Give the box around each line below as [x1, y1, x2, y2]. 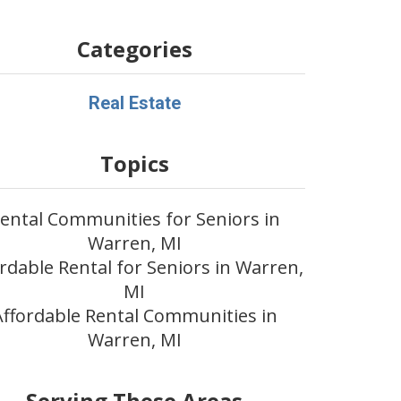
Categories [76, 34, 192, 64]
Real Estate [88, 92, 181, 114]
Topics [99, 149, 169, 178]
